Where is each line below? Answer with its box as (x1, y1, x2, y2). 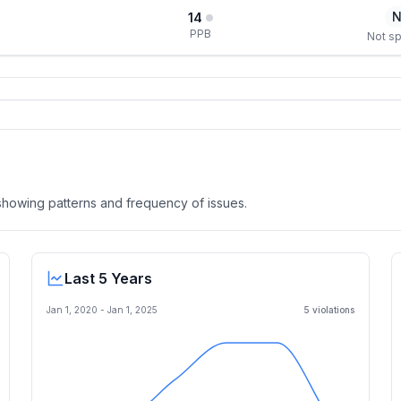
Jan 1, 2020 (47, 304, 98, 315)
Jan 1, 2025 (107, 304, 158, 315)
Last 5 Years (64, 269, 152, 287)
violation (310, 304, 350, 315)
